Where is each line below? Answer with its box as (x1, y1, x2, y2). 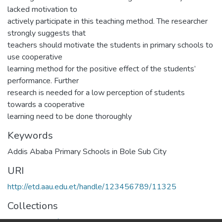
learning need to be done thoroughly (7, 111, 132, 122)
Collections (7, 199, 58, 213)
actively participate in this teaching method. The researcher (7, 15, 208, 27)
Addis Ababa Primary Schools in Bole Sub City (7, 146, 166, 157)
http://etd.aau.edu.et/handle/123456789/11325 (7, 181, 176, 192)
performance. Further (7, 75, 79, 86)
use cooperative (7, 51, 62, 62)
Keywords (7, 128, 53, 142)
